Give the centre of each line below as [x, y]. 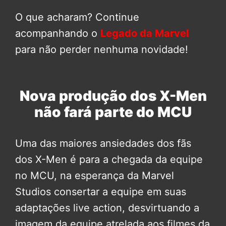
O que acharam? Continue [77, 17]
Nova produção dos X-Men [113, 96]
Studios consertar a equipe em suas [101, 191]
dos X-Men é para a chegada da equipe [109, 159]
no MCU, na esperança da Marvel [95, 175]
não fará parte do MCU [113, 112]
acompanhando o [58, 33]
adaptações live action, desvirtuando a [107, 208]
